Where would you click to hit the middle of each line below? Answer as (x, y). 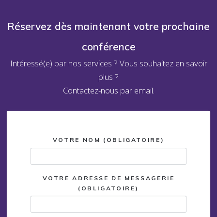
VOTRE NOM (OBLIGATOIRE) (108, 140)
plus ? (108, 77)
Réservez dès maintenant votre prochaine (108, 26)
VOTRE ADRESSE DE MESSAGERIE (108, 178)
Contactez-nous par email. (108, 91)
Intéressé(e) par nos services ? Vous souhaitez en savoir (108, 63)
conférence (108, 47)
